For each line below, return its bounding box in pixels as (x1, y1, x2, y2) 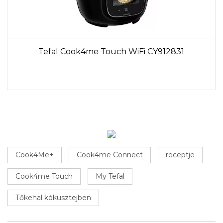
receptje (166, 150, 195, 160)
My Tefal (96, 172, 124, 181)
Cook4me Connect (77, 150, 143, 160)
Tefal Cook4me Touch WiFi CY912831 (38, 47, 184, 57)
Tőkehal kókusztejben (15, 193, 91, 203)
